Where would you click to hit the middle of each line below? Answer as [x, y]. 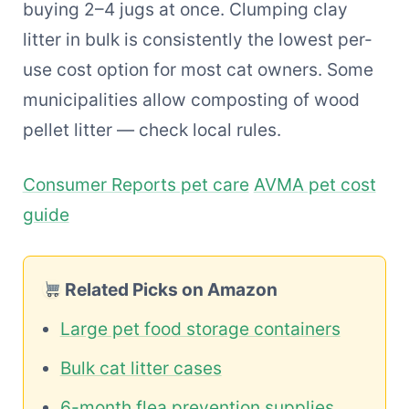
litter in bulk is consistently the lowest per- [197, 40]
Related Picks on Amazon [170, 289]
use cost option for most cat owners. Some [198, 70]
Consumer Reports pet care [136, 184]
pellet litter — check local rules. [152, 130]
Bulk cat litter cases [141, 367]
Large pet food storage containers [200, 328]
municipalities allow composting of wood [191, 100]
